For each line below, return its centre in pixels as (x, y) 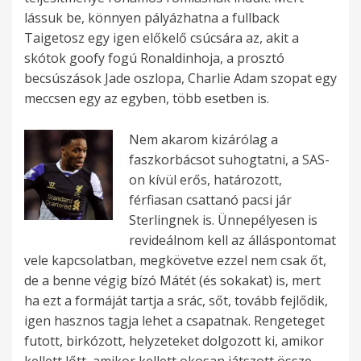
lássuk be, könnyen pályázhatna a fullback (152, 18)
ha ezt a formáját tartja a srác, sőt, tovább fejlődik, (176, 301)
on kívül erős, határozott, (205, 180)
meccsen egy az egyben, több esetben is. (147, 99)
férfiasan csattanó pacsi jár (210, 200)
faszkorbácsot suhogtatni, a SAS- (229, 160)
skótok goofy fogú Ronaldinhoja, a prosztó (154, 58)
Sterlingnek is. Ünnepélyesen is (223, 220)
